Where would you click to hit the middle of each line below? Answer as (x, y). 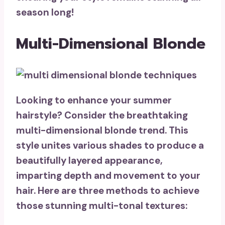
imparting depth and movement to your (108, 176)
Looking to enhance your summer (94, 100)
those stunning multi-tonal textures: (102, 206)
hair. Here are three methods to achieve (108, 191)
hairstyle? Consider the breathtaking (102, 116)
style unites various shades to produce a (110, 146)
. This (177, 131)
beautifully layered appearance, (89, 161)
